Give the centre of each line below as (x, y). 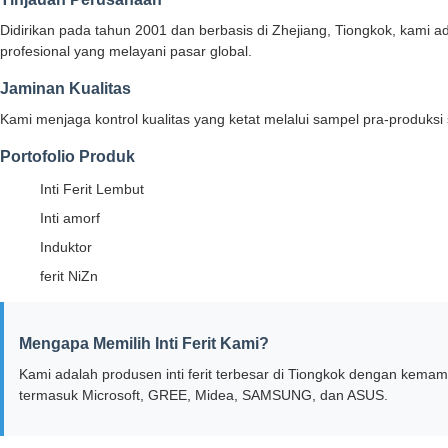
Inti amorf (70, 218)
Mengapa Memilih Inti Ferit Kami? (144, 344)
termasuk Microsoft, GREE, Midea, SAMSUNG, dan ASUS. (203, 395)
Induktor (66, 247)
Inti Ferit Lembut (92, 189)
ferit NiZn (69, 276)
